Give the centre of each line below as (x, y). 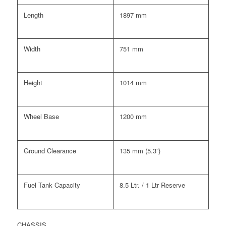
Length (33, 15)
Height (33, 82)
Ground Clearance (50, 150)
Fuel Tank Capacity (52, 185)
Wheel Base (41, 116)
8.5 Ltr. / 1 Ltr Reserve (152, 185)
